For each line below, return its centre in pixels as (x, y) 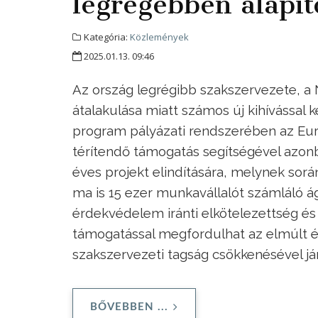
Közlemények (159, 37)
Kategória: (106, 37)
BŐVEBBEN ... (129, 307)
